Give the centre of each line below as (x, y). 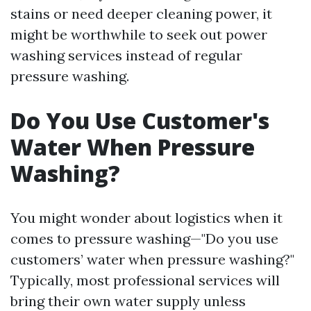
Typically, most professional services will (145, 280)
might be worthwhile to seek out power (139, 34)
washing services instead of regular (126, 55)
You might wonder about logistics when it (146, 218)
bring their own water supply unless (128, 301)
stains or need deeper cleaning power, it (141, 14)
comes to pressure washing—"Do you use (144, 238)
